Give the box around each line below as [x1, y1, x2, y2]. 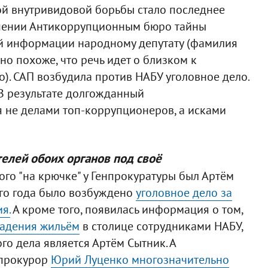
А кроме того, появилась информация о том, [10, 201, 243, 217]
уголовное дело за [135, 184, 232, 200]
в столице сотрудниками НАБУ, [79, 218, 243, 234]
